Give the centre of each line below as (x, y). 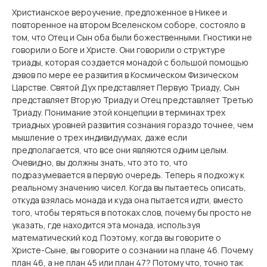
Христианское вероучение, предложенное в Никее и (119, 12)
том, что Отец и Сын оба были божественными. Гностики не (132, 37)
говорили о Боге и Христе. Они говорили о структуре (119, 50)
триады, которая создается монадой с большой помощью (130, 62)
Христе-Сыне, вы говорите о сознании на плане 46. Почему (132, 250)
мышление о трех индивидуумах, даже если (100, 137)
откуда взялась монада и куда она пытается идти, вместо (128, 200)
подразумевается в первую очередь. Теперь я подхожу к (128, 175)
